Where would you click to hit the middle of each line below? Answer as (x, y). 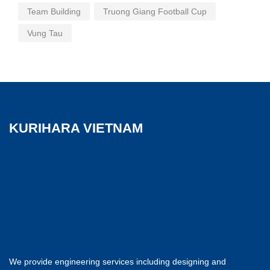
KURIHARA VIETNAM (76, 128)
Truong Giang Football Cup (155, 12)
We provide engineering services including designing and (118, 262)
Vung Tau (45, 33)
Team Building (54, 12)
